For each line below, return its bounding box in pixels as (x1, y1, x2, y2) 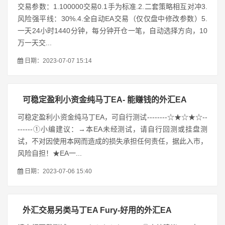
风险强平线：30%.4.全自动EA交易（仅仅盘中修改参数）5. (18, 15, 207, 23)
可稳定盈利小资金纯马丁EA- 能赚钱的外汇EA (23, 95, 187, 104)
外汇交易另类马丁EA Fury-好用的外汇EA (23, 206, 172, 214)
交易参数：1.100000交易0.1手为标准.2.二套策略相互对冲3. (18, 3, 207, 11)
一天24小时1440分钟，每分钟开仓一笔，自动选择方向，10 (18, 27, 207, 35)
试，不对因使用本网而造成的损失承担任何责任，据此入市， (18, 137, 207, 145)
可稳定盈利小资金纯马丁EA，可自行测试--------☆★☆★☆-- (18, 113, 207, 121)
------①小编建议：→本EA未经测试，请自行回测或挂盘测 (18, 125, 207, 133)
